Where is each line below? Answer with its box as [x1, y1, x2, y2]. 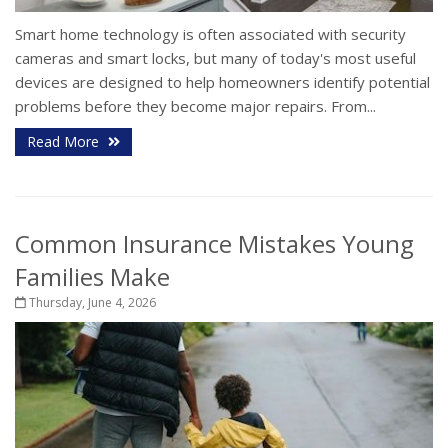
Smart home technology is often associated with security [15, 23, 406, 44]
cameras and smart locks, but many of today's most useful [15, 47, 416, 68]
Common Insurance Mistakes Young [15, 226, 414, 260]
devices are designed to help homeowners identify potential [15, 71, 430, 92]
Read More [27, 131, 103, 151]
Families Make [15, 259, 170, 293]
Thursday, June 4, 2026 [26, 293, 156, 311]
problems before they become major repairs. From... [15, 95, 376, 116]
